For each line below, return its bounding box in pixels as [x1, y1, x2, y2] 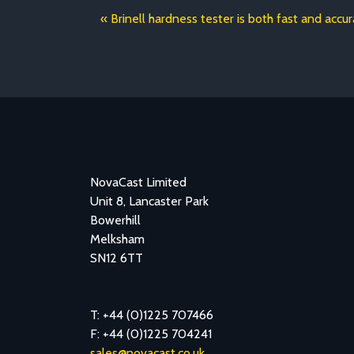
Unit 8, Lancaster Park [90, 194, 209, 209]
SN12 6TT [90, 250, 143, 265]
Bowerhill [90, 213, 141, 228]
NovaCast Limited [90, 175, 186, 190]
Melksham [90, 232, 145, 247]
